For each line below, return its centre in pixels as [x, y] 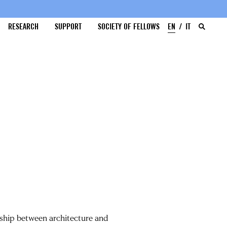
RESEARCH [24, 27]
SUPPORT [68, 27]
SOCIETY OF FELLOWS [129, 27]
